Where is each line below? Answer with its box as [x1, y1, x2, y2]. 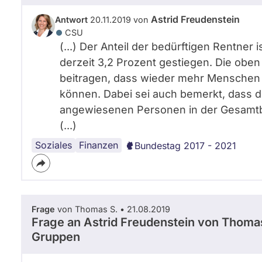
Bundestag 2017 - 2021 [135, 140, 236, 151]
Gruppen [32, 230, 80, 244]
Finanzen [79, 139, 118, 151]
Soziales [35, 139, 72, 151]
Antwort [55, 15, 88, 25]
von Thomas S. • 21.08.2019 [55, 204, 170, 214]
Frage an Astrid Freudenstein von [32, 215, 222, 229]
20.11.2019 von [88, 15, 151, 25]
